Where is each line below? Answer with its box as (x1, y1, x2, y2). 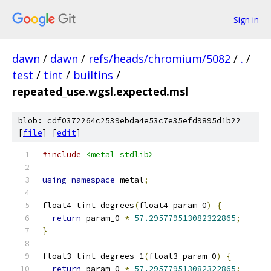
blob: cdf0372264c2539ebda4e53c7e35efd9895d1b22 (18, 116, 241, 126)
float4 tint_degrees (42, 200, 134, 211)
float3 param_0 (149, 251, 217, 261)
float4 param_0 (139, 200, 207, 211)
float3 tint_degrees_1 (42, 251, 144, 261)
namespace (71, 175, 115, 185)
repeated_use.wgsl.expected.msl (12, 84, 188, 99)
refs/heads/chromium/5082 (88, 51, 230, 66)
